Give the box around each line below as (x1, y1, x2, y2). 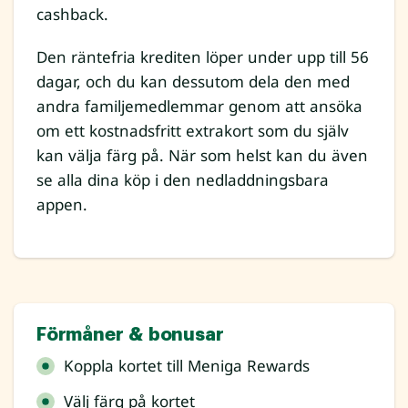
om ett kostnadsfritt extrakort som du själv (36, 120, 349, 142)
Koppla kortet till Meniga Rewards (64, 355, 310, 377)
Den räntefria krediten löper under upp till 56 (36, 46, 369, 68)
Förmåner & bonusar (36, 325, 224, 345)
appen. (36, 194, 87, 216)
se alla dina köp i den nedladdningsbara (36, 169, 329, 191)
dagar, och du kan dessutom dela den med (36, 71, 350, 93)
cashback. (36, 4, 108, 25)
